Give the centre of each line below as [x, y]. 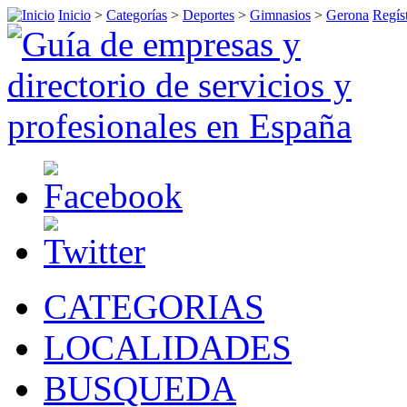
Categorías [137, 15]
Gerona [347, 15]
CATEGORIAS [154, 307]
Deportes [208, 15]
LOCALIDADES [168, 347]
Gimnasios [280, 15]
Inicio [74, 15]
